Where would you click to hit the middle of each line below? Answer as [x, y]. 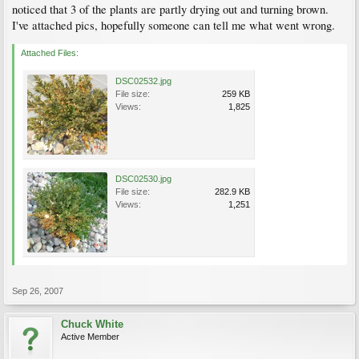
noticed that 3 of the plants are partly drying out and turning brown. [170, 9]
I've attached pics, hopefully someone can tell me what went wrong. [173, 25]
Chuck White [92, 324]
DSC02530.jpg [143, 179]
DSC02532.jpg [143, 81]
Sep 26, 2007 [38, 291]
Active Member [90, 337]
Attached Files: [50, 53]
